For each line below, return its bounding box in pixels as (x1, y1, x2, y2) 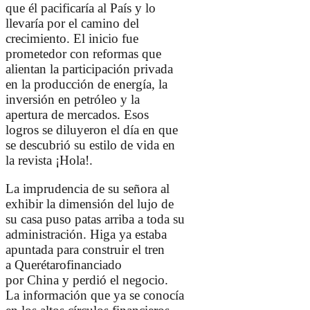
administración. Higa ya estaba (6, 227, 167, 242)
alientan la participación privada (6, 62, 173, 77)
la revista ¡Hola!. (6, 153, 93, 168)
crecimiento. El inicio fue (6, 31, 138, 46)
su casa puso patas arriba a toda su (6, 212, 185, 227)
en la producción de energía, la (6, 77, 167, 92)
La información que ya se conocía (6, 288, 184, 303)
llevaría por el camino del (6, 16, 139, 31)
